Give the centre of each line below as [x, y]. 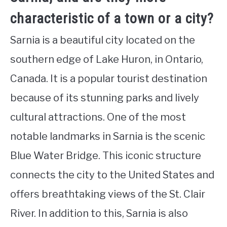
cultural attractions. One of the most [98, 117]
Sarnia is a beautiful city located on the [103, 40]
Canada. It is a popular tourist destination [109, 78]
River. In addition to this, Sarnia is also [99, 213]
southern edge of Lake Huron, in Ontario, [107, 59]
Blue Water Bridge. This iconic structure [106, 155]
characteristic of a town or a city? [112, 18]
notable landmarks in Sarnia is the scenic [108, 136]
